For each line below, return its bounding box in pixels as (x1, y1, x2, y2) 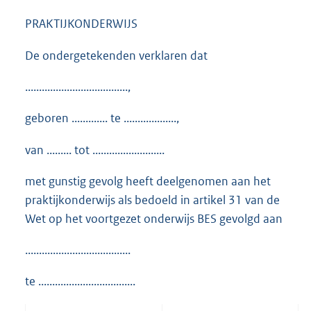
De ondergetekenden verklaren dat (25, 48, 208, 64)
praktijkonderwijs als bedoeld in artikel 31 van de (25, 192, 280, 208)
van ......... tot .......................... (25, 142, 165, 158)
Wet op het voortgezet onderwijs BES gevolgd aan (25, 210, 283, 226)
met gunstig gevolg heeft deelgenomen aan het (25, 173, 271, 189)
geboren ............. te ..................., (25, 110, 179, 126)
